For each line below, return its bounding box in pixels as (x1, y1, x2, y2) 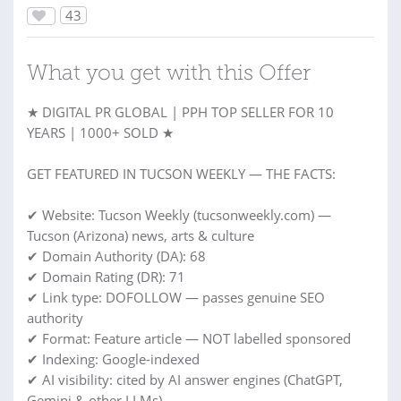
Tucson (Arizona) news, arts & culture (27, 226, 254, 244)
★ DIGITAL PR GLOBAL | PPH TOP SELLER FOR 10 (27, 103, 334, 121)
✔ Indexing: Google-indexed (27, 350, 200, 368)
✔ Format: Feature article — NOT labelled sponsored (27, 329, 351, 347)
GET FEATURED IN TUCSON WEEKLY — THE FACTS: (27, 165, 336, 183)
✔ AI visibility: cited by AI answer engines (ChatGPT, (27, 371, 343, 388)
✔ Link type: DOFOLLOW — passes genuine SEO (27, 288, 325, 306)
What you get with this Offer (27, 64, 311, 85)
